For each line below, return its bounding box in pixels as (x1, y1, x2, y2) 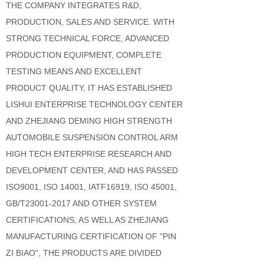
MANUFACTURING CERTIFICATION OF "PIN (6, 232, 176, 241)
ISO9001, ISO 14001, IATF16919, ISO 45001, (6, 182, 177, 192)
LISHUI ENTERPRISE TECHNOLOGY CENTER (6, 100, 183, 109)
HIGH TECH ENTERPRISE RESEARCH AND (6, 149, 171, 159)
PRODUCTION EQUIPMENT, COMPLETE (6, 50, 161, 60)
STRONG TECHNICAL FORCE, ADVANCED (6, 34, 169, 43)
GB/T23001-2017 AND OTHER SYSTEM (6, 199, 157, 208)
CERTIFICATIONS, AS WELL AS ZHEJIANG (6, 215, 169, 225)
